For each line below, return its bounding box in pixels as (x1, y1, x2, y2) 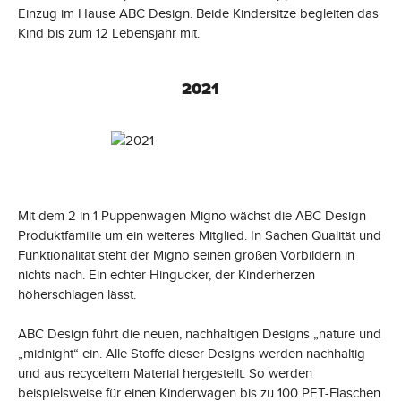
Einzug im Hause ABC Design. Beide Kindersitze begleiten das (18, 4, 379, 22)
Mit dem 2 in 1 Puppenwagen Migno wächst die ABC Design (18, 206, 366, 225)
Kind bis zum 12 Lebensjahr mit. (18, 23, 200, 42)
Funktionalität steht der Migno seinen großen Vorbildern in (18, 245, 354, 264)
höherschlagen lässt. (18, 285, 136, 303)
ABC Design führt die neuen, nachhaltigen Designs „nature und (18, 324, 381, 343)
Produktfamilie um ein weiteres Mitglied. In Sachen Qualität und (18, 226, 381, 244)
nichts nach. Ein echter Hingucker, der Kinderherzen (18, 265, 315, 284)
